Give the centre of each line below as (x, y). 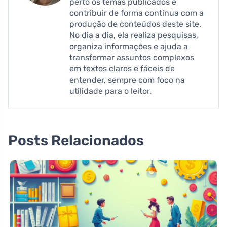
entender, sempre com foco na (127, 80)
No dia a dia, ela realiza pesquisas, (134, 35)
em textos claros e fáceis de (122, 68)
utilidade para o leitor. (110, 91)
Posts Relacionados (76, 140)
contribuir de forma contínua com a (137, 13)
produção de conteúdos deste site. (135, 24)
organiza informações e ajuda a (129, 46)
